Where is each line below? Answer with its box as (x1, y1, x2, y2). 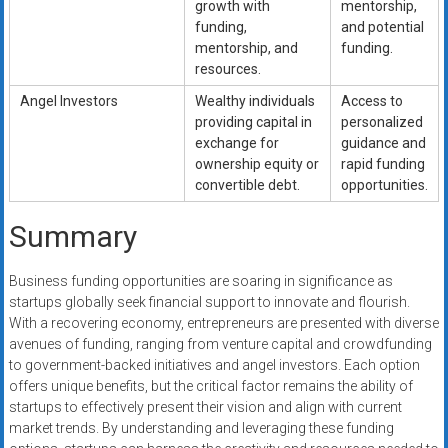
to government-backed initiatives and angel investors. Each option (8, 357, 420, 374)
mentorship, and (194, 40, 298, 57)
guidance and (340, 135, 426, 152)
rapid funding (340, 156, 425, 173)
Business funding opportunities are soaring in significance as (8, 273, 393, 290)
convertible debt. (194, 177, 300, 194)
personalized (340, 114, 423, 131)
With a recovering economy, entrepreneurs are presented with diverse (8, 315, 439, 332)
